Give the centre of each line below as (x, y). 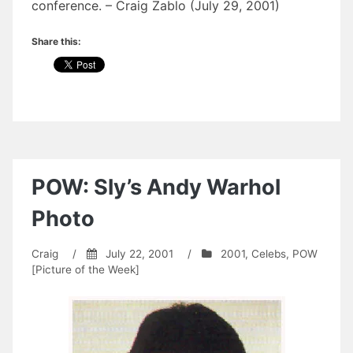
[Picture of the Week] (85, 269)
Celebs (268, 253)
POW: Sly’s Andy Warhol (156, 187)
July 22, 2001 (139, 253)
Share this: (56, 41)
